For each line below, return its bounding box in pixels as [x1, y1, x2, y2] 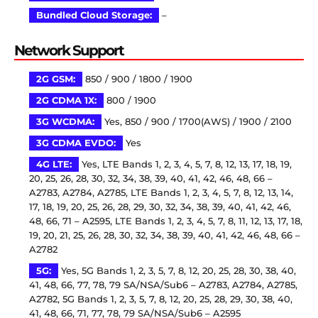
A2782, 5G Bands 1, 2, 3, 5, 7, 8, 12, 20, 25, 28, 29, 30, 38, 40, [29, 293, 292, 305]
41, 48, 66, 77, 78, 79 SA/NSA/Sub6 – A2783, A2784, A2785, [29, 279, 297, 290]
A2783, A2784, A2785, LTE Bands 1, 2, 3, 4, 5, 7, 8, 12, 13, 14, [29, 187, 293, 198]
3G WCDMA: [36, 116, 94, 127]
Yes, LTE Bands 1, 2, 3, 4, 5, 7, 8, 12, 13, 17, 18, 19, [79, 158, 292, 170]
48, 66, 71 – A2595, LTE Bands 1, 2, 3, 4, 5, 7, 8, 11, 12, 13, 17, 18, [29, 215, 302, 226]
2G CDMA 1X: [36, 94, 97, 106]
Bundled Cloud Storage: [36, 9, 152, 21]
